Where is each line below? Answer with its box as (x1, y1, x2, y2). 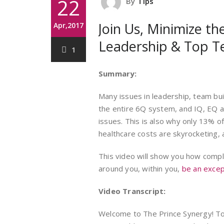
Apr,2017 (53, 20, 83, 30)
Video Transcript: (98, 186, 166, 196)
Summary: (98, 68, 137, 78)
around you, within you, (98, 163, 182, 173)
